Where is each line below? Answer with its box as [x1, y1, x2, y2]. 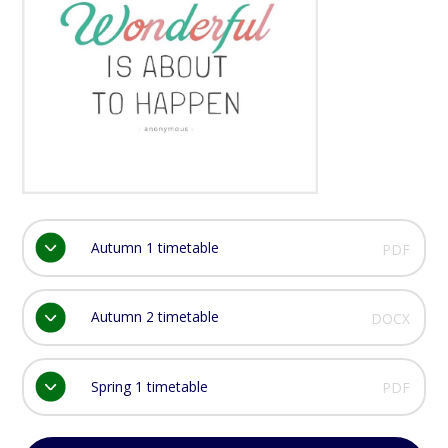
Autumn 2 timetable [90, 307, 219, 327]
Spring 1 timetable [90, 376, 208, 396]
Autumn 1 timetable [90, 238, 219, 258]
